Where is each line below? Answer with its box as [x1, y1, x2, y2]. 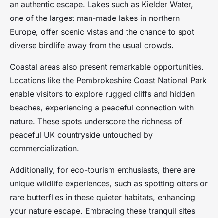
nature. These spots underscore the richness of [10, 116, 182, 127]
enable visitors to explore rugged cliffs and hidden [10, 89, 195, 99]
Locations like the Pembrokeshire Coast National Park [10, 75, 207, 86]
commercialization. [10, 144, 79, 154]
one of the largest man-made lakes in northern [10, 13, 180, 23]
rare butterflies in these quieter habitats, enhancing [10, 192, 195, 202]
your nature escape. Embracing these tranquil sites [10, 206, 195, 216]
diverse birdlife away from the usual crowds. [10, 40, 174, 51]
